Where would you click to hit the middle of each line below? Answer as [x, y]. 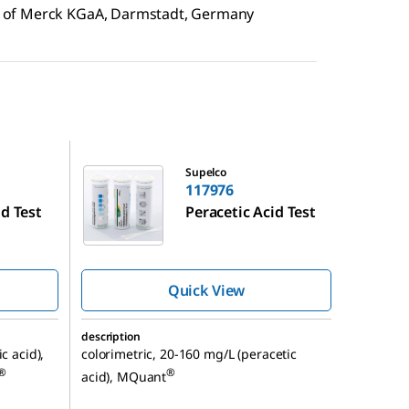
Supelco [206, 173]
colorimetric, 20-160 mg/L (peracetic [189, 354]
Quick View [206, 291]
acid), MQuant [124, 376]
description [111, 337]
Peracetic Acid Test [251, 212]
